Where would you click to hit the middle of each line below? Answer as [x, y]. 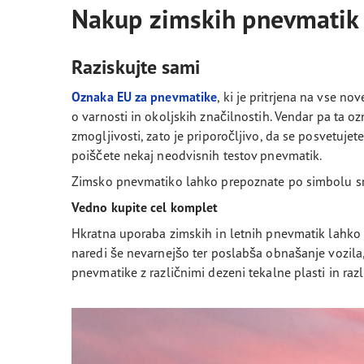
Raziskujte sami [136, 67]
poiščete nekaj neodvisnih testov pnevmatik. [197, 155]
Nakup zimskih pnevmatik [216, 19]
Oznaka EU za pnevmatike [145, 97]
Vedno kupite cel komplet [145, 207]
